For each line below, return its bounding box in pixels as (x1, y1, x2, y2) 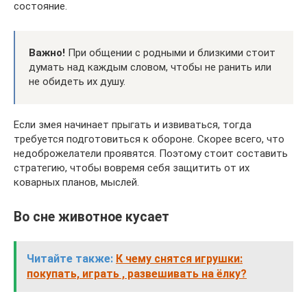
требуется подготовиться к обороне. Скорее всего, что (14, 133, 284, 145)
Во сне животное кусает (14, 209, 169, 225)
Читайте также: (27, 252, 113, 266)
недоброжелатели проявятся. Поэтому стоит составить (14, 147, 288, 160)
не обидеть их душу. (29, 75, 125, 88)
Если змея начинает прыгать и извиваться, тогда (14, 119, 251, 131)
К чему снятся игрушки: (116, 252, 243, 266)
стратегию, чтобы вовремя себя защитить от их (14, 162, 249, 174)
